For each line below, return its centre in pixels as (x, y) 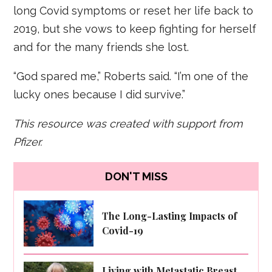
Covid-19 (123, 230)
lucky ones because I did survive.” (100, 94)
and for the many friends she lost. (101, 47)
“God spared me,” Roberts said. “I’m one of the (131, 76)
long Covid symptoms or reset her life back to (134, 10)
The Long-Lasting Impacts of (170, 216)
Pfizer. (28, 141)
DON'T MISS (136, 177)
